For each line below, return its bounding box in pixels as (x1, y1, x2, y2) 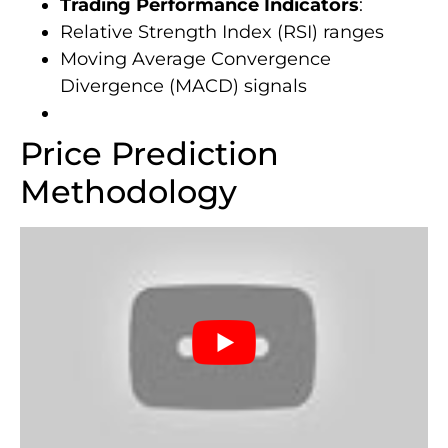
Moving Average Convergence (60, 48, 331, 71)
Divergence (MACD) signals (60, 75, 307, 98)
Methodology (20, 172, 237, 212)
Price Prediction (20, 134, 279, 174)
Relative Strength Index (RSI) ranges (60, 21, 384, 44)
